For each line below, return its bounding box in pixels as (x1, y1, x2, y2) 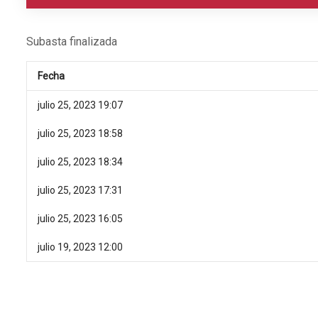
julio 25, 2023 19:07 (38, 99, 123, 111)
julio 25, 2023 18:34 (38, 156, 123, 168)
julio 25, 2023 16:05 (38, 213, 123, 225)
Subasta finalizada (26, 35, 117, 49)
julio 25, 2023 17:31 (38, 185, 123, 197)
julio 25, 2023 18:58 (38, 128, 123, 140)
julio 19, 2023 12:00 (38, 241, 123, 253)
